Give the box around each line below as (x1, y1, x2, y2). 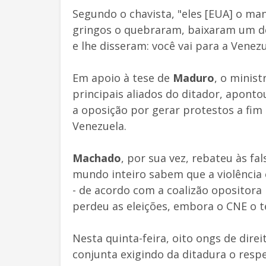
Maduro (173, 70, 214, 85)
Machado (72, 150, 121, 165)
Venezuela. (72, 118, 126, 133)
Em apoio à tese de (72, 70, 173, 85)
